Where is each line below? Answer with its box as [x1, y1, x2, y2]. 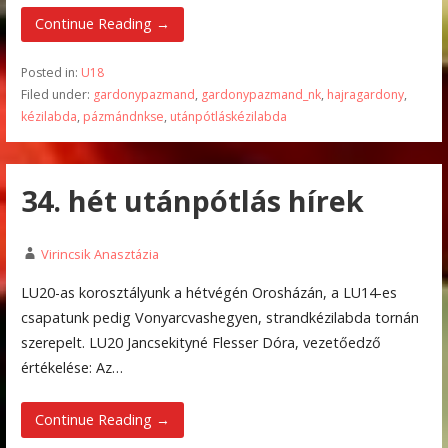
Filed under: [20, 85, 93, 103]
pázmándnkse [82, 107, 164, 125]
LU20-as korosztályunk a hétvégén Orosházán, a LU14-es [20, 283, 397, 303]
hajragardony [326, 85, 404, 103]
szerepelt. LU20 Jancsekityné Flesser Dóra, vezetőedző [20, 333, 381, 353]
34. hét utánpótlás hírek [20, 181, 364, 221]
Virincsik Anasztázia [40, 244, 159, 263]
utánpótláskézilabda [169, 107, 287, 125]
